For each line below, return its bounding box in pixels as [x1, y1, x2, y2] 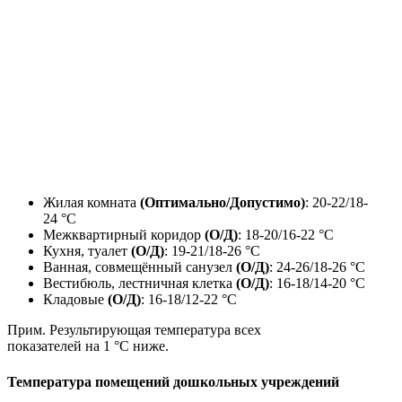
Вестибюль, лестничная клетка [43, 275, 236, 292]
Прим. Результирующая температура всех [7, 322, 261, 338]
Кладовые [43, 292, 108, 308]
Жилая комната [43, 195, 140, 211]
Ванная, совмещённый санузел [43, 259, 236, 275]
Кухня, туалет [43, 243, 131, 259]
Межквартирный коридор [43, 227, 205, 243]
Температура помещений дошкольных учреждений [7, 373, 339, 389]
